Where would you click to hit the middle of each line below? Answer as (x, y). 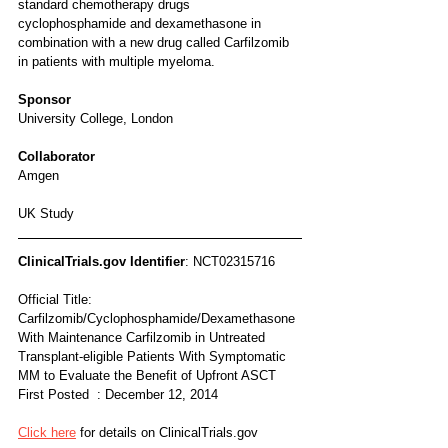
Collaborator (56, 156)
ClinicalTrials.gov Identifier (101, 261)
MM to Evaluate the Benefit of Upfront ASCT (147, 375)
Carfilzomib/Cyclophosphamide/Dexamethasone (158, 318)
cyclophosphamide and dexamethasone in (141, 23)
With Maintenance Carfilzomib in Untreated (143, 337)
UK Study (46, 213)
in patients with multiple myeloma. (116, 61)
